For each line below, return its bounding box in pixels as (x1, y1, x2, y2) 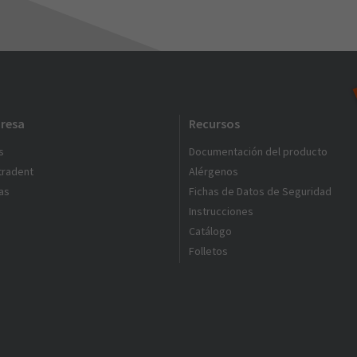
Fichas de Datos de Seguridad (189, 184, 332, 198)
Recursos (189, 116, 241, 131)
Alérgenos (189, 164, 239, 178)
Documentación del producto (189, 144, 328, 159)
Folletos (189, 244, 229, 258)
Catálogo (189, 224, 233, 238)
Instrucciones (189, 204, 254, 218)
